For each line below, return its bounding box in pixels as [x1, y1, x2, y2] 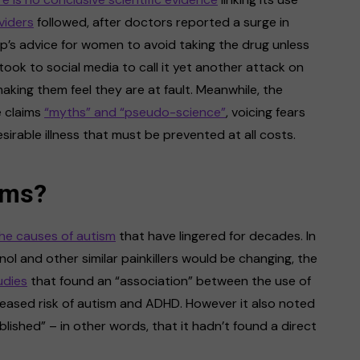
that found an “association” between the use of [27, 272, 311, 289]
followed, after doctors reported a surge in [34, 13, 289, 31]
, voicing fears [226, 103, 305, 121]
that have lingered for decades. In [116, 227, 316, 244]
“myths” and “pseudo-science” [44, 103, 226, 121]
